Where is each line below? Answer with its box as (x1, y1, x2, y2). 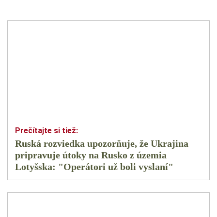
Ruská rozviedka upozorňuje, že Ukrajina (15, 138, 188, 149)
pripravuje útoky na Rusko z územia (15, 150, 167, 161)
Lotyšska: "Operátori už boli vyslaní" (15, 161, 173, 172)
